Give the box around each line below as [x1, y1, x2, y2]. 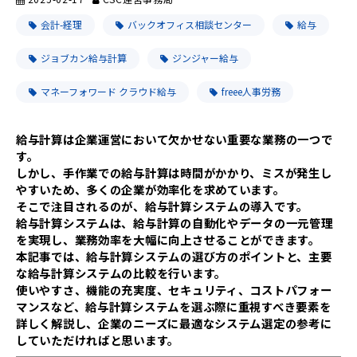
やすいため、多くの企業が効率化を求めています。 [16, 181, 285, 198]
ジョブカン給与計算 [41, 51, 127, 65]
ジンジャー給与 [172, 51, 238, 65]
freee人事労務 [222, 84, 280, 98]
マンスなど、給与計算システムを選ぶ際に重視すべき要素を [16, 298, 331, 315]
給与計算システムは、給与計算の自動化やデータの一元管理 [16, 214, 333, 231]
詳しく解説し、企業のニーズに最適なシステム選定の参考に [16, 315, 332, 331]
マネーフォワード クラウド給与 [41, 84, 176, 98]
